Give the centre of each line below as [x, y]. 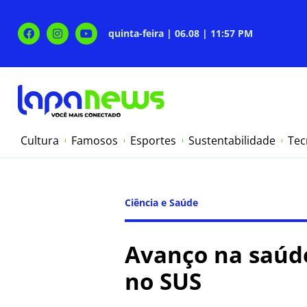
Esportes [153, 141]
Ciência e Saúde [161, 203]
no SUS [163, 282]
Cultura [40, 141]
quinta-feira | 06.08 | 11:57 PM [181, 33]
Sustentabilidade [232, 141]
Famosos [95, 141]
